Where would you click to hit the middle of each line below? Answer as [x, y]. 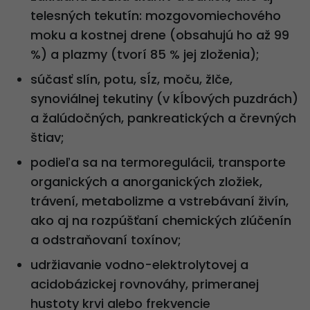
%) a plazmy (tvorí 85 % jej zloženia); [145, 54]
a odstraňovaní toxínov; [106, 239]
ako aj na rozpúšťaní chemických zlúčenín [161, 220]
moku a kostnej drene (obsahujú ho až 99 [160, 35]
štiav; [47, 137]
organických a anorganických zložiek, [146, 181]
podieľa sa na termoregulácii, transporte [158, 162]
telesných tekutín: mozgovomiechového [156, 15]
